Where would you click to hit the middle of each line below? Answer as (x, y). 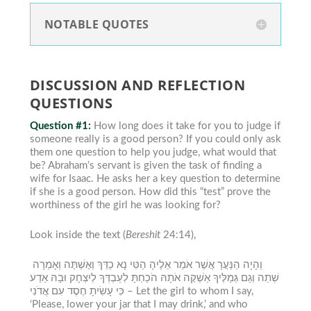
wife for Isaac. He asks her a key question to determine (155, 179)
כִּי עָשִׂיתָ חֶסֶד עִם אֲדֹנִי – (130, 292)
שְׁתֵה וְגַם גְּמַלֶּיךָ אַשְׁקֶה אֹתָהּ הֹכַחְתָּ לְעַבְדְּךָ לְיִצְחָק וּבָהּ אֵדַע (154, 278)
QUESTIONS (71, 103)
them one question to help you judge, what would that (153, 153)
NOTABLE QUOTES (96, 25)
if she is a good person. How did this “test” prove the (150, 192)
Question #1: (61, 126)
